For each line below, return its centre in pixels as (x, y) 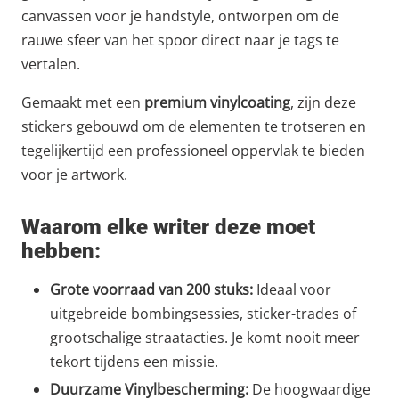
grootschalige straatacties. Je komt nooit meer (205, 337)
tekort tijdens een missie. (134, 361)
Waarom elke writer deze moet (168, 227)
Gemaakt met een (83, 102)
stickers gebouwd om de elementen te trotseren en (194, 126)
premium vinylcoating (217, 102)
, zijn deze (323, 102)
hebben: (61, 251)
